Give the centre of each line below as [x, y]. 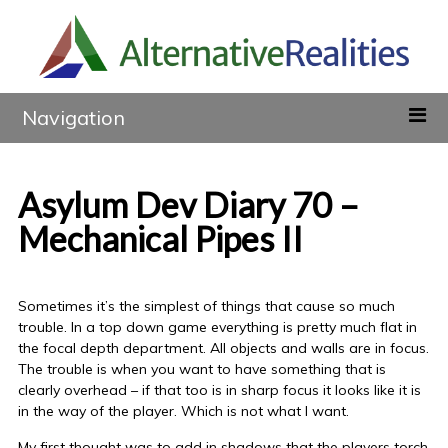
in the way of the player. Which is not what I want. [183, 411]
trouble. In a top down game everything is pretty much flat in [217, 327]
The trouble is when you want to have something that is [201, 369]
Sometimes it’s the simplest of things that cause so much [206, 306]
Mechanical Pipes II [160, 239]
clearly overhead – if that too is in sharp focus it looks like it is [219, 390]
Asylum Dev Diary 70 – [188, 205]
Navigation [74, 118]
